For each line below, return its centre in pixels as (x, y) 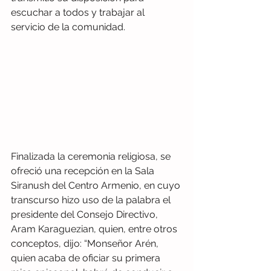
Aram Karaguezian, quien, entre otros (95, 229)
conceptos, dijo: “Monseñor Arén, (86, 243)
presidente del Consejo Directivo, (86, 214)
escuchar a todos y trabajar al (79, 13)
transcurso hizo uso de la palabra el (92, 200)
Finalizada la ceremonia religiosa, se (92, 156)
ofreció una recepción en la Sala (84, 171)
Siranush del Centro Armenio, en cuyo (97, 185)
